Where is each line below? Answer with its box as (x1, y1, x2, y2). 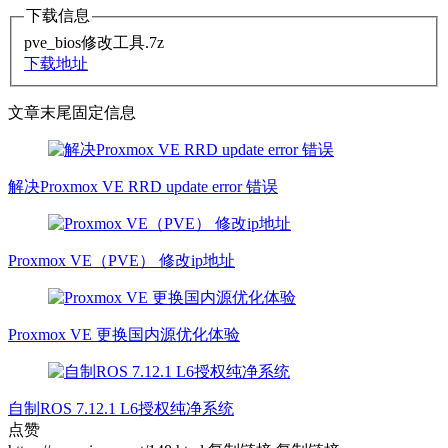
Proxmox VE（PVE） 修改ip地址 (8, 251, 235, 269)
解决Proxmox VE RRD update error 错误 (8, 177, 278, 195)
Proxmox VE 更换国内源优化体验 (8, 325, 240, 343)
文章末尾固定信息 (8, 103, 136, 121)
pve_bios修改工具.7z (24, 33, 164, 51)
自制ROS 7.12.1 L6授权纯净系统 (8, 399, 234, 417)
